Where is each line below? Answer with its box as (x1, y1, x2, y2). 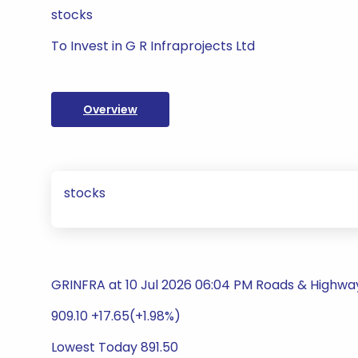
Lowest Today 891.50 (51, 338, 178, 356)
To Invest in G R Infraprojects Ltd (51, 37, 255, 55)
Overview (83, 101, 137, 117)
